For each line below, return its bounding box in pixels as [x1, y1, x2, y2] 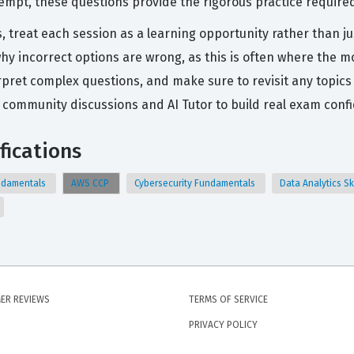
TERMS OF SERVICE [189, 294, 268, 305]
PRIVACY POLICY [189, 319, 258, 330]
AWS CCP [71, 178, 111, 189]
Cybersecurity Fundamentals [134, 178, 258, 189]
